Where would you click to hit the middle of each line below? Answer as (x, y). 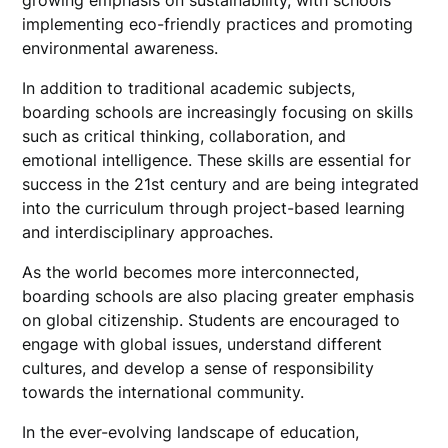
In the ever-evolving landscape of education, (191, 432)
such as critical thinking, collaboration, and (184, 136)
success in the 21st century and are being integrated (221, 184)
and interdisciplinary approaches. (148, 232)
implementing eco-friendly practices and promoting (218, 24)
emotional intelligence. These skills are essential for (217, 160)
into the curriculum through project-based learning (214, 208)
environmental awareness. (120, 48)
